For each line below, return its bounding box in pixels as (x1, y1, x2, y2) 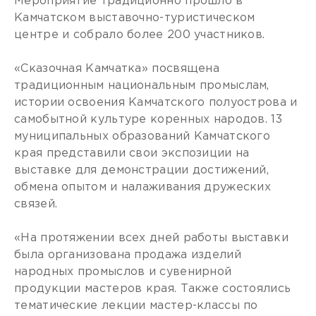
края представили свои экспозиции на (14, 148, 250, 159)
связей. (14, 199, 58, 209)
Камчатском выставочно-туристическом (14, 13, 255, 23)
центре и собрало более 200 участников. (14, 30, 265, 40)
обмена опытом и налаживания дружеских (14, 182, 272, 193)
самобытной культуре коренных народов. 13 (14, 114, 282, 125)
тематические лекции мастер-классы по (14, 300, 258, 311)
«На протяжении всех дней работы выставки (14, 233, 288, 243)
